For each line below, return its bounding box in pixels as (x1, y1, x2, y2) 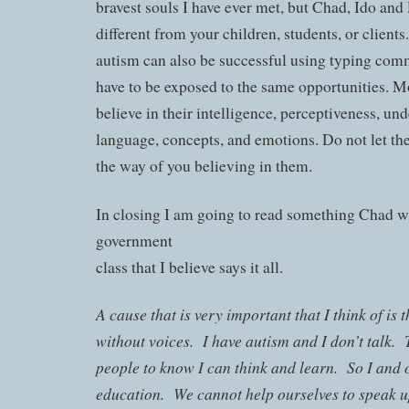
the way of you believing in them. (96, 154, 312, 176)
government (96, 229, 173, 251)
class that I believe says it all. (96, 256, 283, 278)
